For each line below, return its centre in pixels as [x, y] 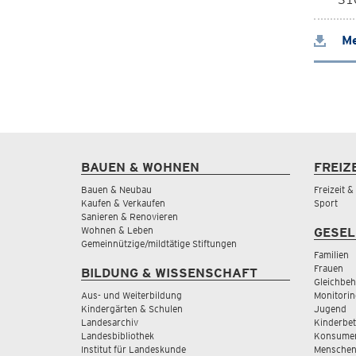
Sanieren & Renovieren [130, 217]
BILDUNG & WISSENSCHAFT [169, 273]
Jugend [330, 309]
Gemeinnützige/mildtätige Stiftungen [159, 244]
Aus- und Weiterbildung [132, 295]
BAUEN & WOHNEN [140, 167]
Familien [331, 255]
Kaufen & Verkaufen [123, 203]
